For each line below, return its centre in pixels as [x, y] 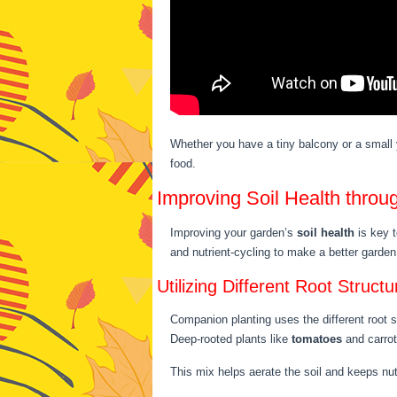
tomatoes [317, 339]
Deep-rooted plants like [231, 339]
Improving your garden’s [234, 233]
